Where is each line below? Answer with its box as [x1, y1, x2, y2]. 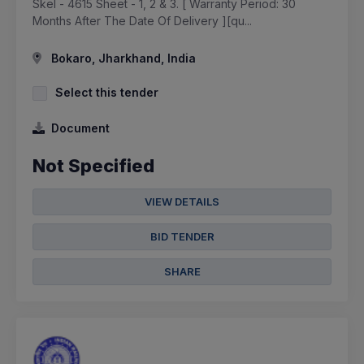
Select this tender [55, 84, 158, 99]
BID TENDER [149, 229, 214, 243]
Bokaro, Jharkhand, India [48, 50, 196, 65]
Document [51, 120, 110, 135]
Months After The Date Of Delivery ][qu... [32, 13, 252, 28]
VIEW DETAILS [145, 194, 219, 208]
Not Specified [32, 154, 154, 176]
